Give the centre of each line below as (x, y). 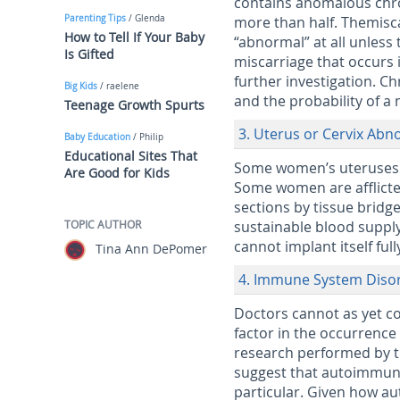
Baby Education (97, 137)
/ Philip (147, 137)
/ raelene (118, 86)
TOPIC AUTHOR (103, 224)
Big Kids (81, 86)
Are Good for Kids (117, 173)
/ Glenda (146, 18)
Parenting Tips (95, 18)
